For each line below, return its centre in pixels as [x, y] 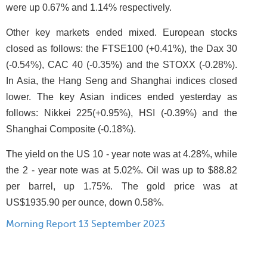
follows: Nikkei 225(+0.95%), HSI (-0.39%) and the [122, 113]
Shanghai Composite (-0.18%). [71, 129]
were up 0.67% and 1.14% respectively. [90, 7]
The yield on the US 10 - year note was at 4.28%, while [122, 154]
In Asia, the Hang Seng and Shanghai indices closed [122, 81]
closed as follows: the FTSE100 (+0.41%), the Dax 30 [122, 49]
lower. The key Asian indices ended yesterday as [122, 97]
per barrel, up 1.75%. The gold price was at [122, 186]
